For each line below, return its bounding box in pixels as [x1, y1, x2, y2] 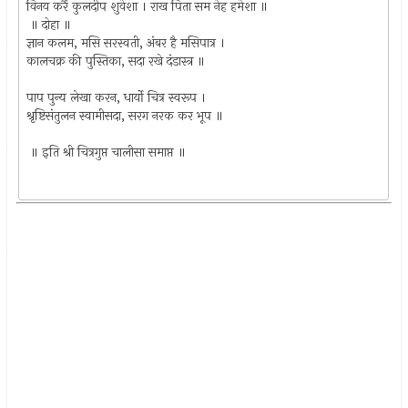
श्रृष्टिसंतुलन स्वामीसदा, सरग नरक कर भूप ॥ [26, 106, 224, 126]
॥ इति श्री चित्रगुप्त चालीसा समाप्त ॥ [26, 142, 187, 162]
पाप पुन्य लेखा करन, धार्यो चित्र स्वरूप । [26, 87, 207, 107]
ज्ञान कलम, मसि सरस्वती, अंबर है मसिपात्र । [26, 33, 226, 53]
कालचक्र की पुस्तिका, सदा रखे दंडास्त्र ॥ [26, 51, 206, 71]
